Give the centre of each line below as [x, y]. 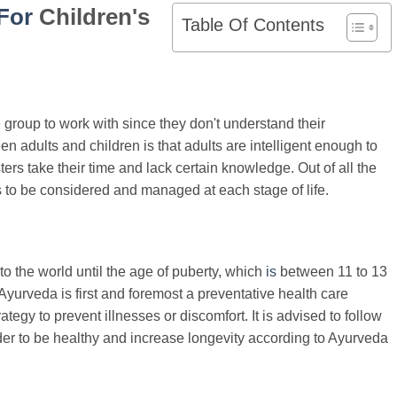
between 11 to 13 [334, 271]
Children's [94, 16]
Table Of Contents [253, 24]
